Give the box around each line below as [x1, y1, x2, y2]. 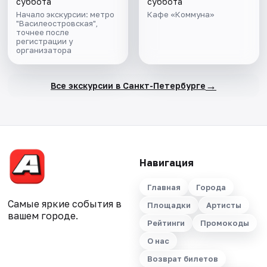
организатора [16, 45, 72, 55]
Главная [147, 182, 181, 193]
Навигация [139, 157, 194, 169]
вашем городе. [8, 210, 79, 222]
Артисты [206, 200, 241, 210]
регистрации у [16, 36, 73, 46]
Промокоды [200, 218, 249, 228]
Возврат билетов [147, 254, 218, 264]
